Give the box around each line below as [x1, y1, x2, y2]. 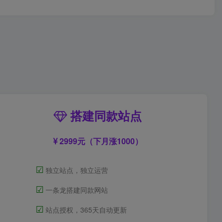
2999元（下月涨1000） [57, 135, 143, 147]
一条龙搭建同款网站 [44, 184, 109, 195]
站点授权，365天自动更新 [44, 204, 127, 215]
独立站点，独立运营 [44, 165, 109, 175]
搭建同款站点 [67, 107, 142, 124]
